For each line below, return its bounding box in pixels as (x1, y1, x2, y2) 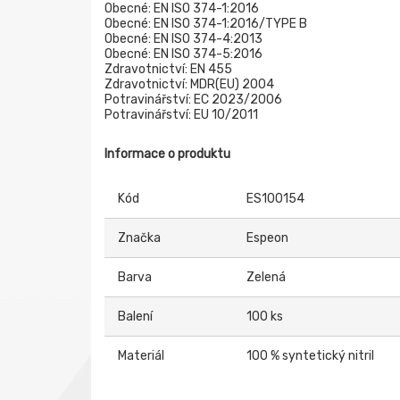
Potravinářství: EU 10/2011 (104, 107, 258, 122)
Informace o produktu (104, 146, 230, 162)
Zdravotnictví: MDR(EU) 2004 (104, 77, 274, 92)
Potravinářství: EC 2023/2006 (104, 92, 282, 107)
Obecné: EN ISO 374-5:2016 (104, 46, 262, 62)
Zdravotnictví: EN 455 (104, 62, 232, 77)
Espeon (246, 230, 288, 246)
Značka (118, 230, 161, 246)
